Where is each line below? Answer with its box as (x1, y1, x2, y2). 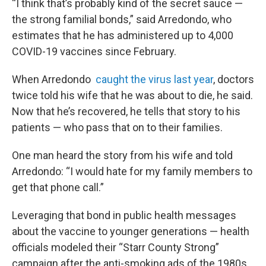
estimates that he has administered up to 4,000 (12, 28, 233, 42)
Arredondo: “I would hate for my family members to (12, 164, 252, 178)
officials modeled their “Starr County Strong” (12, 240, 219, 254)
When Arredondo (12, 72, 96, 85)
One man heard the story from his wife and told (12, 148, 233, 161)
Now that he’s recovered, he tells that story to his (12, 104, 240, 118)
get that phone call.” (12, 180, 104, 194)
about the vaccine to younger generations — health (12, 224, 249, 237)
